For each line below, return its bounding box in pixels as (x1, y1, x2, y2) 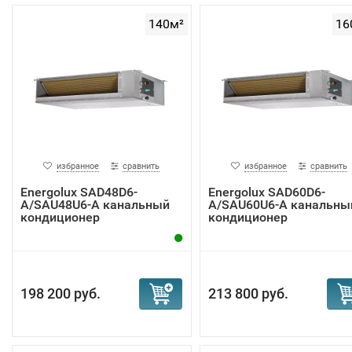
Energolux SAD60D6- (207, 185, 325, 200)
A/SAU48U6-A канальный (20, 197, 170, 212)
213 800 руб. (207, 285, 288, 302)
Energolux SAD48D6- (20, 185, 137, 200)
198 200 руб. (20, 285, 101, 302)
